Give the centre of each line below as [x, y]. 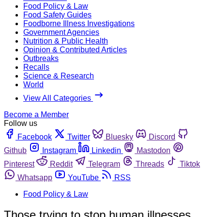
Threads [150, 164]
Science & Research [59, 76]
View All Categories [58, 98]
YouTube [83, 177]
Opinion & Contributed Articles [75, 49]
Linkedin [106, 150]
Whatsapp [35, 177]
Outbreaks [41, 58]
